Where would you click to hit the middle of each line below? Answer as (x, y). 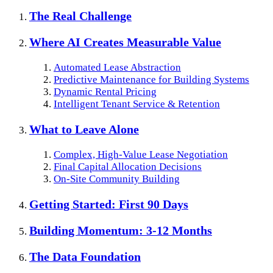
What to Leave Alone (84, 129)
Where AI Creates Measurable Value (125, 42)
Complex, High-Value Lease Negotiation (141, 154)
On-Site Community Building (117, 179)
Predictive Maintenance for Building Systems (151, 80)
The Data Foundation (85, 256)
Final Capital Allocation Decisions (128, 166)
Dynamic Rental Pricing (105, 92)
